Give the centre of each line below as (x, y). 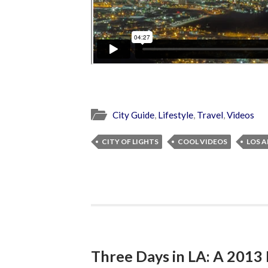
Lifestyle (176, 115)
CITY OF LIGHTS (130, 141)
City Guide (133, 115)
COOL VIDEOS (202, 141)
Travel (210, 115)
